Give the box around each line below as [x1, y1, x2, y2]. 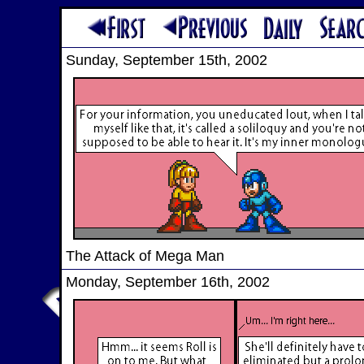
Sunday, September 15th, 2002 [65, 52, 267, 68]
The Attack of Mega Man [65, 248, 224, 264]
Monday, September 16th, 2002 [65, 274, 270, 290]
